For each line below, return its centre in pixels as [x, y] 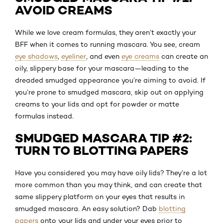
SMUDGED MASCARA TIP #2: [104, 138]
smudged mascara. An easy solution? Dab [87, 208]
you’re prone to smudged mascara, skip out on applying [109, 92]
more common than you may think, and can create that [109, 184]
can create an [184, 56]
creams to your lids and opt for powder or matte [97, 104]
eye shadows [36, 56]
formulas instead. [44, 116]
